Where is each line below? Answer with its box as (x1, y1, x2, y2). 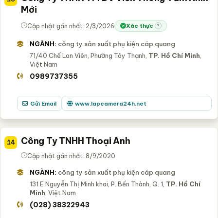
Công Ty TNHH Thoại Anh (21, 135, 130, 146)
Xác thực (126, 22, 153, 30)
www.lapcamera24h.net (74, 99, 146, 107)
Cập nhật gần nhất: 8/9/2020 (27, 151, 115, 160)
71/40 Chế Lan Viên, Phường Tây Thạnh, (29, 51, 148, 59)
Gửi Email (30, 99, 56, 107)
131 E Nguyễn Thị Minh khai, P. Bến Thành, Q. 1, (29, 180, 166, 188)
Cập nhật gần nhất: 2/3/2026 (27, 21, 114, 30)
